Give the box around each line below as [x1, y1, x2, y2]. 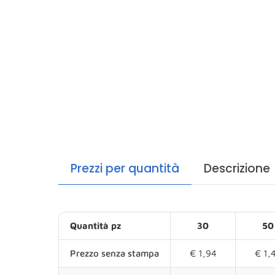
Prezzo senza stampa [70, 248, 159, 259]
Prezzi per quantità [71, 160, 179, 177]
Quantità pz [70, 220, 121, 231]
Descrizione [204, 160, 270, 177]
